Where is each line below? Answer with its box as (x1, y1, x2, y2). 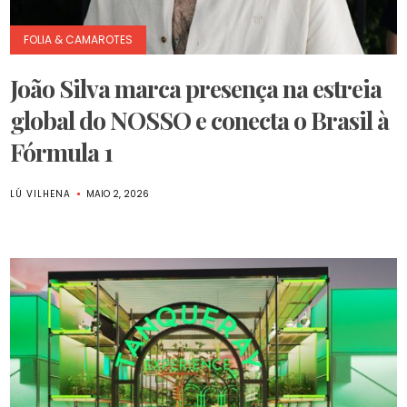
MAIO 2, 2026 (86, 187, 150, 201)
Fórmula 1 (10, 135, 114, 168)
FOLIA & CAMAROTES (24, 32, 134, 47)
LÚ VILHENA (10, 187, 72, 201)
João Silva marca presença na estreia (10, 72, 382, 104)
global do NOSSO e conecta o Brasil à (10, 104, 390, 136)
